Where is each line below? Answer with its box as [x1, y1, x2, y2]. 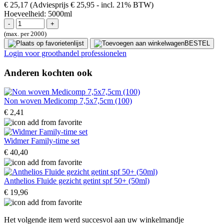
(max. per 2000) [4, 30, 46, 37]
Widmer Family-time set [4, 136, 79, 145]
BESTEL [184, 39, 210, 47]
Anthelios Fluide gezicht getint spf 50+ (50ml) [4, 176, 149, 185]
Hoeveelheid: [4, 9, 46, 18]
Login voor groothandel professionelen [4, 49, 126, 57]
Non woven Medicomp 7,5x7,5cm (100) [4, 96, 132, 105]
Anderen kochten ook [4, 67, 92, 78]
